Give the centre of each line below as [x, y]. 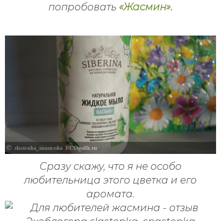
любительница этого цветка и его [110, 180]
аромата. [110, 194]
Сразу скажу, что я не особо [110, 166]
